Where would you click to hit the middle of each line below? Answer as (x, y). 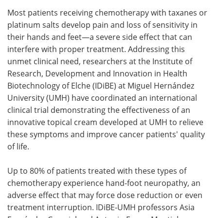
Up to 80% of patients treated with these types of (97, 170)
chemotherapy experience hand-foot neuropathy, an (104, 182)
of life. (18, 146)
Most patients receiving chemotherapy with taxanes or (107, 12)
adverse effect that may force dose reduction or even (105, 195)
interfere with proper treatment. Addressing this (96, 49)
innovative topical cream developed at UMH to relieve (105, 122)
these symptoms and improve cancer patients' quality (106, 134)
